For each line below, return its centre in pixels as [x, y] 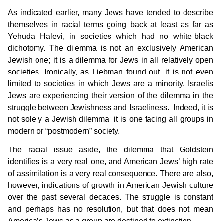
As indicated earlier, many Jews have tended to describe [110, 12]
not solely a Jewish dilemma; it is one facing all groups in [110, 119]
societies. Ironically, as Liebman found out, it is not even [110, 72]
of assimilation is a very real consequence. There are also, [110, 174]
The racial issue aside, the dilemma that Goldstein [110, 150]
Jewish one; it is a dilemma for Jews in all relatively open [110, 60]
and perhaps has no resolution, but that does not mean [110, 209]
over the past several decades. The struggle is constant [110, 197]
